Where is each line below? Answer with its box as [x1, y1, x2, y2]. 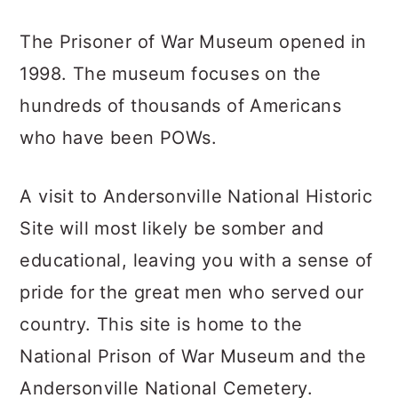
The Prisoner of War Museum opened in [20, 31, 367, 52]
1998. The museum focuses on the [20, 63, 322, 84]
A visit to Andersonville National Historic [20, 186, 373, 207]
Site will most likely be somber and [20, 218, 324, 239]
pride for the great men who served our [20, 282, 364, 303]
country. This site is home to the [20, 314, 303, 335]
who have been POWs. [20, 127, 217, 148]
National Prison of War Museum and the [20, 346, 367, 367]
